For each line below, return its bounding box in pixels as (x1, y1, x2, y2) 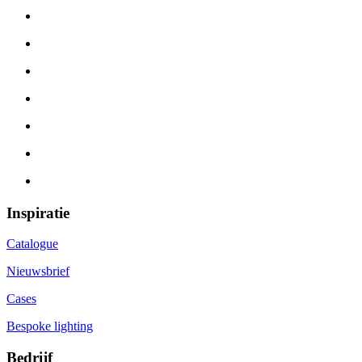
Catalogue (6, 237, 58, 251)
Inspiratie (6, 204, 69, 221)
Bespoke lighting (6, 319, 93, 334)
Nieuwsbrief (6, 264, 69, 279)
